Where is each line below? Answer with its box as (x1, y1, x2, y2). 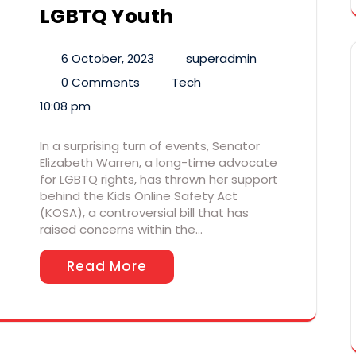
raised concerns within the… (40, 221, 203, 238)
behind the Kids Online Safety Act (40, 188, 238, 205)
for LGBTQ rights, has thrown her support (40, 171, 278, 188)
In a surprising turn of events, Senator (40, 137, 260, 155)
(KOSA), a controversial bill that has (40, 204, 249, 222)
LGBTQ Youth (40, 2, 173, 31)
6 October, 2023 (60, 50, 154, 68)
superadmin (186, 50, 257, 68)
